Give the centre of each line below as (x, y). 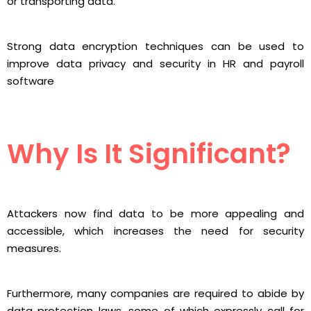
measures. (34, 248)
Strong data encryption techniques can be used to (155, 47)
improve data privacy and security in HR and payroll (155, 64)
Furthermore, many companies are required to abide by (155, 293)
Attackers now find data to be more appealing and (155, 213)
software (31, 81)
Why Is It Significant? (149, 154)
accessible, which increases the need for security (155, 230)
